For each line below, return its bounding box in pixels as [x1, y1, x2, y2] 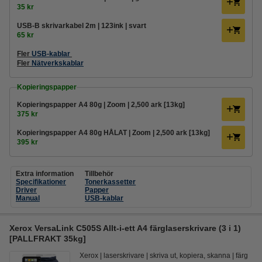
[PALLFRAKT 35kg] [9, 234, 86, 243]
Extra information [16, 170, 74, 178]
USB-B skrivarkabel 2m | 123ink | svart [17, 22, 146, 30]
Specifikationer [16, 178, 66, 186]
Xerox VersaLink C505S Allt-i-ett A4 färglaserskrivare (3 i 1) [9, 223, 241, 233]
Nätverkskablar [32, 59, 84, 67]
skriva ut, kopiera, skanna [150, 251, 230, 260]
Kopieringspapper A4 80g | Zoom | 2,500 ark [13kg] [17, 101, 185, 109]
